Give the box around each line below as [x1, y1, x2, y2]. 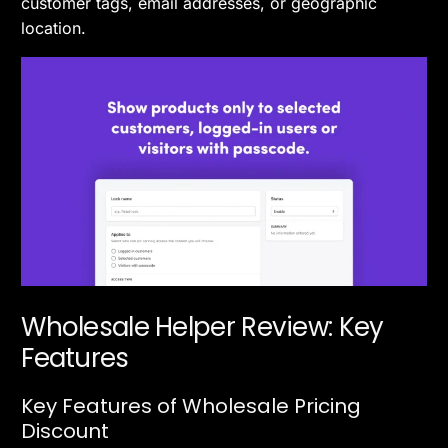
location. [21, 18, 87, 39]
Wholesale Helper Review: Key [21, 308, 384, 345]
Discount [21, 416, 110, 445]
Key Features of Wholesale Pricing [21, 391, 362, 420]
